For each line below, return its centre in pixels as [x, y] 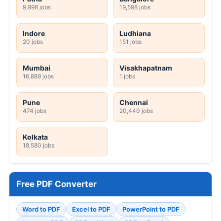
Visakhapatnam [146, 68]
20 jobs [33, 41]
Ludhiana [135, 33]
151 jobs [130, 41]
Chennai [134, 102]
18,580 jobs [38, 145]
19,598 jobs [135, 7]
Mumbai [37, 68]
